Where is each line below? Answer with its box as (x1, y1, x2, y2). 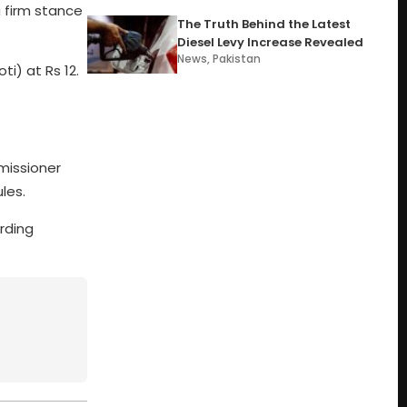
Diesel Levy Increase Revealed (177, 34, 364, 51)
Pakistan (213, 51, 262, 66)
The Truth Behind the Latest (177, 15, 352, 33)
